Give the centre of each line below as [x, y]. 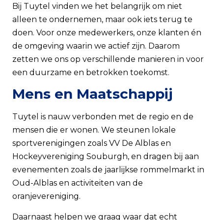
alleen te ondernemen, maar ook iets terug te [102, 19]
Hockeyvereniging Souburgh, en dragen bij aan [106, 157]
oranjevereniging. [46, 196]
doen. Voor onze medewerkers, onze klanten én [107, 32]
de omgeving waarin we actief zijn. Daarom [96, 46]
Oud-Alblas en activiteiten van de [78, 183]
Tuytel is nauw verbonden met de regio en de [103, 117]
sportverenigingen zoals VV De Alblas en [92, 143]
